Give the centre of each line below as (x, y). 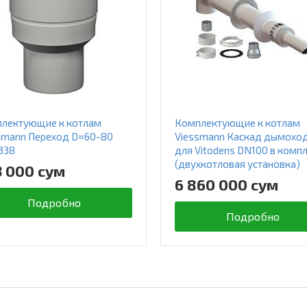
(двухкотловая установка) (237, 164)
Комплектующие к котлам (237, 123)
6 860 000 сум (226, 185)
